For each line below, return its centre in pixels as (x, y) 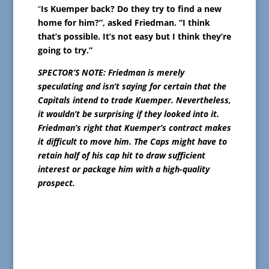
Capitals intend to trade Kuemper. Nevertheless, (134, 100)
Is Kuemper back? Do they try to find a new (131, 9)
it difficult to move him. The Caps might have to (132, 142)
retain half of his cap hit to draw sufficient (121, 156)
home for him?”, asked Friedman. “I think (124, 23)
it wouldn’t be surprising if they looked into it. (128, 114)
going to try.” (65, 50)
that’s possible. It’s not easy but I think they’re (134, 37)
